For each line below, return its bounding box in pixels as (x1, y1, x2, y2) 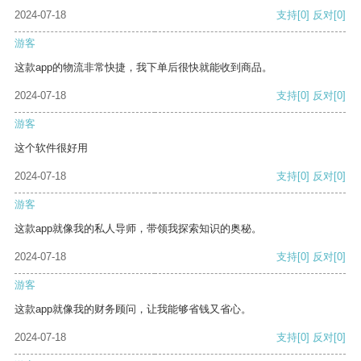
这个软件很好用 (15, 142, 88, 155)
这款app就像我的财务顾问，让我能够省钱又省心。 (15, 303, 251, 316)
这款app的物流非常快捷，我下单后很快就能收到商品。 (15, 61, 272, 74)
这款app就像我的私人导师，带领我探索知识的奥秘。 (15, 222, 262, 235)
